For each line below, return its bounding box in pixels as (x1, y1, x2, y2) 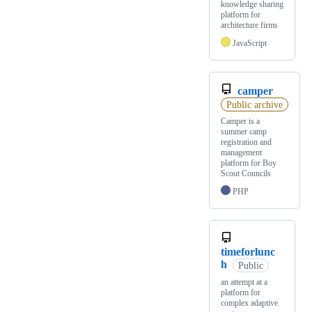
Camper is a (221, 116, 260, 127)
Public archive (226, 99, 283, 110)
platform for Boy (221, 158, 276, 169)
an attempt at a (221, 277, 267, 288)
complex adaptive (221, 298, 278, 309)
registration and (221, 137, 272, 148)
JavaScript (233, 38, 267, 49)
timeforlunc (221, 246, 275, 258)
